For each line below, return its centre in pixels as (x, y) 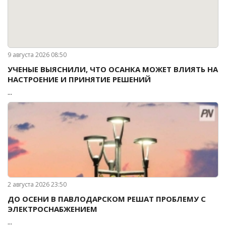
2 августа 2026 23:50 (37, 184)
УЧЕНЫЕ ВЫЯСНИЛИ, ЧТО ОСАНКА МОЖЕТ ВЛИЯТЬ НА (113, 69)
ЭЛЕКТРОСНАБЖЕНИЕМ (52, 209)
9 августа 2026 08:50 (37, 55)
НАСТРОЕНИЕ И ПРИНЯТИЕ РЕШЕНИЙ (79, 79)
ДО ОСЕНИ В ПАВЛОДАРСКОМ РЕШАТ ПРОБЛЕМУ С (107, 199)
